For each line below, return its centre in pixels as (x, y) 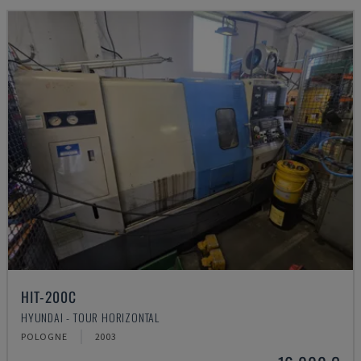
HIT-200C (49, 297)
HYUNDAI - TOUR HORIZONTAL (90, 317)
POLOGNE (44, 336)
